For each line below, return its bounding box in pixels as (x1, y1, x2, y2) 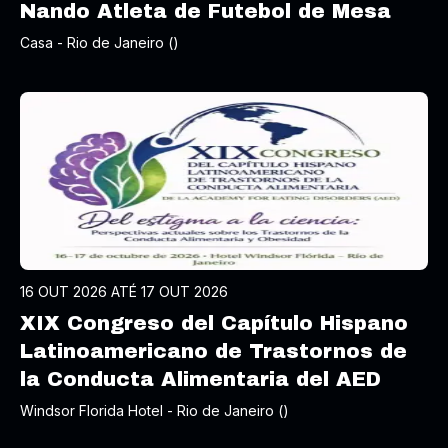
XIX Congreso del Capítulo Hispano (20, 312, 408, 334)
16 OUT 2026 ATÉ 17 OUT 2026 (20, 283, 228, 300)
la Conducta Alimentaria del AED (20, 368, 381, 390)
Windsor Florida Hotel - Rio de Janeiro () (20, 402, 289, 419)
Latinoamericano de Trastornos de (20, 340, 407, 362)
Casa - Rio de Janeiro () (20, 34, 179, 51)
